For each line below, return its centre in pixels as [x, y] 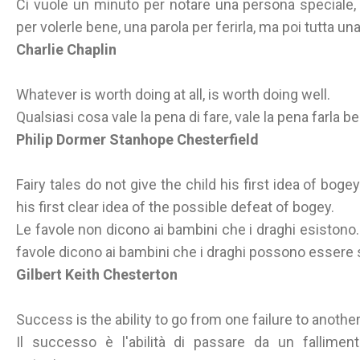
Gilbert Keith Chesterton [97, 274]
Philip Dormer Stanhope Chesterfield [137, 139]
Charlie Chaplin [66, 49]
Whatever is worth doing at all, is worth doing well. [173, 94]
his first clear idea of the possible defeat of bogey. [175, 207]
